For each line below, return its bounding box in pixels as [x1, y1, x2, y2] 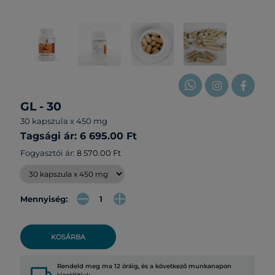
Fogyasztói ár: [20, 148, 77, 158]
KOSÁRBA [50, 233, 85, 242]
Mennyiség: [20, 193, 68, 204]
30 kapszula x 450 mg [20, 116, 107, 126]
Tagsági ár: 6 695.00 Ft [20, 130, 137, 142]
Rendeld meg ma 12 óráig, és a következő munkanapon [56, 262, 231, 271]
